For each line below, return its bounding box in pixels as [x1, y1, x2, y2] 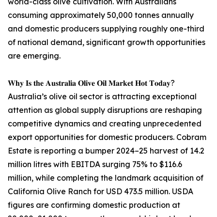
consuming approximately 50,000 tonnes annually [8, 10, 194, 20]
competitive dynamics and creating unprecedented [8, 119, 201, 129]
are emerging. [8, 51, 61, 61]
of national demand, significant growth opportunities [8, 37, 205, 47]
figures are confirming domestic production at [8, 200, 180, 210]
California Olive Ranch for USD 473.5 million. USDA [8, 186, 193, 197]
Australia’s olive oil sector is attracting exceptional [8, 92, 197, 102]
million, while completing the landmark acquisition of [8, 173, 203, 183]
